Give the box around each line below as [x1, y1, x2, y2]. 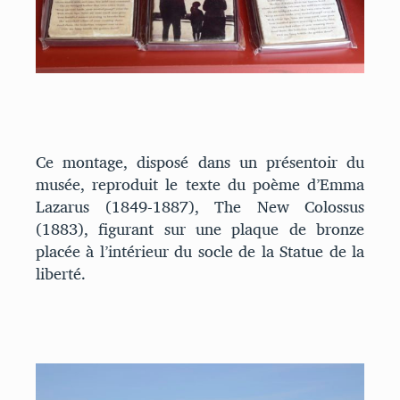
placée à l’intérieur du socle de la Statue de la [36, 237, 364, 267]
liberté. [36, 259, 86, 289]
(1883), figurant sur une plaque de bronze [36, 214, 364, 245]
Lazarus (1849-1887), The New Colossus [36, 192, 364, 222]
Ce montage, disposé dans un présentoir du [36, 147, 364, 178]
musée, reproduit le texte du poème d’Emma [36, 170, 364, 200]
